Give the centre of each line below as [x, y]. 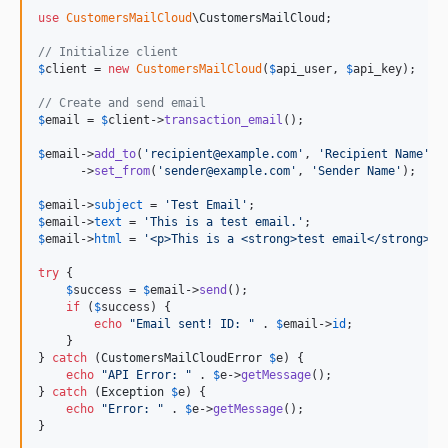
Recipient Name [374, 154]
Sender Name [356, 171]
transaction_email [223, 120]
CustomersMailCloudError [181, 358]
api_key [377, 69]
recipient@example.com [223, 154]
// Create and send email [122, 103]
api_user [304, 69]
